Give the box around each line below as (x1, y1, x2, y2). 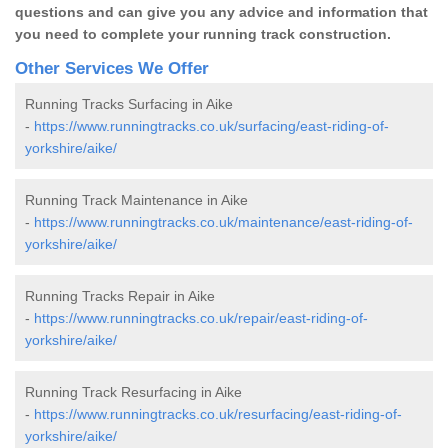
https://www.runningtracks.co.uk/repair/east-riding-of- (34, 309, 368, 326)
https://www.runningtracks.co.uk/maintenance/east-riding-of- (34, 213, 413, 230)
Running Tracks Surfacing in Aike (25, 95, 233, 112)
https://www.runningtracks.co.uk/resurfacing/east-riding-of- (34, 405, 402, 422)
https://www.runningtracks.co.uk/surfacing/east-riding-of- (34, 117, 389, 134)
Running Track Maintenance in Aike (25, 191, 248, 208)
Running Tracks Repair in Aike (25, 287, 215, 304)
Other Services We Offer (15, 58, 209, 78)
